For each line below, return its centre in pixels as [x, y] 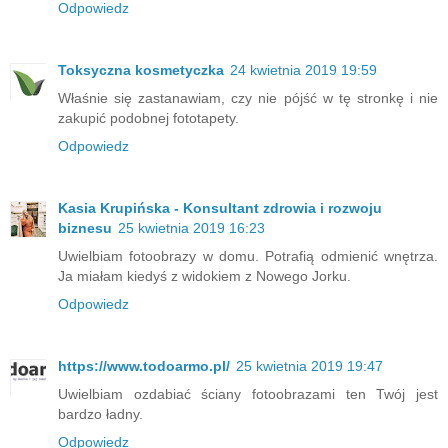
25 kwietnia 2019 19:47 [309, 365]
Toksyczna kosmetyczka [141, 69]
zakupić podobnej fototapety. [148, 117]
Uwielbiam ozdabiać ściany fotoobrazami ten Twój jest [248, 393]
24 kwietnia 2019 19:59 [303, 69]
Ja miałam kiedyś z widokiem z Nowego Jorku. [204, 275]
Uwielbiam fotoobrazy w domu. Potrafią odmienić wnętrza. [248, 255]
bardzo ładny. [100, 413]
